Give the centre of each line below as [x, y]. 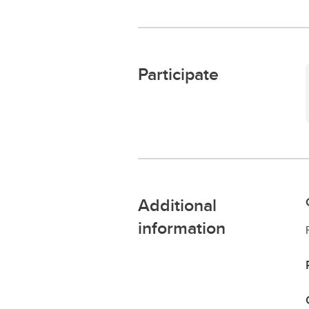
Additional [177, 205]
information [181, 228]
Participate [178, 74]
